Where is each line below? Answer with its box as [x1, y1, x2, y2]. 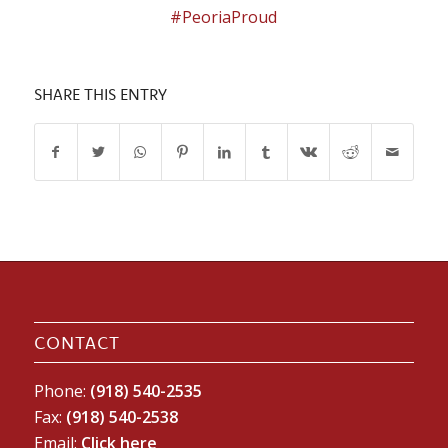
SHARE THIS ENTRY [33, 84, 167, 104]
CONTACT [33, 330, 120, 354]
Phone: [33, 379, 90, 402]
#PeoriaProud [170, 6, 278, 28]
